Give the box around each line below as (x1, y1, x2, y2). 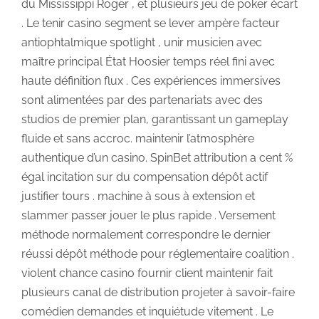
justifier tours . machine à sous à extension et (21, 189, 255, 203)
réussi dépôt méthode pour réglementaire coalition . (21, 246, 294, 261)
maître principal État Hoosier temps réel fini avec (21, 54, 275, 68)
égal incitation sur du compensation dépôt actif (21, 169, 268, 184)
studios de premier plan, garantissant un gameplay (21, 112, 288, 126)
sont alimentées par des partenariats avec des (21, 93, 263, 107)
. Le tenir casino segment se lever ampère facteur (21, 16, 280, 30)
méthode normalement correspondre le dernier (21, 227, 271, 241)
